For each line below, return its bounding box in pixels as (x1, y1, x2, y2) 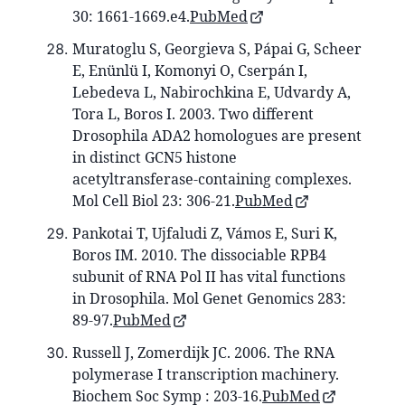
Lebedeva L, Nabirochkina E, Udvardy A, (72, 81, 351, 102)
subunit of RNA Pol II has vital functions (72, 266, 345, 287)
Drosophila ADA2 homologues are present (72, 125, 362, 146)
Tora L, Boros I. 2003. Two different (72, 103, 314, 124)
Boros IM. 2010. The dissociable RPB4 (72, 244, 326, 265)
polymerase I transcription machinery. (72, 363, 339, 384)
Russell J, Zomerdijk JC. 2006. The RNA (72, 342, 334, 363)
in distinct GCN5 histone (72, 146, 237, 167)
